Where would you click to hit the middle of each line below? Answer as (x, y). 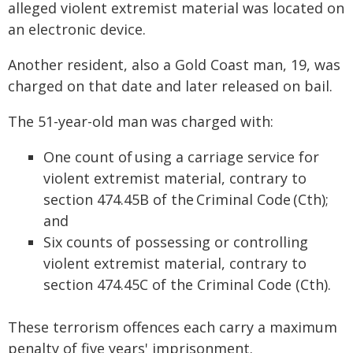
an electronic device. (77, 29)
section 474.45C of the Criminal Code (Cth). (187, 284)
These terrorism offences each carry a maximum (173, 327)
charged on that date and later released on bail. (170, 86)
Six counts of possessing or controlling (176, 242)
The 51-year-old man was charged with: (141, 121)
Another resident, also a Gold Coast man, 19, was (174, 65)
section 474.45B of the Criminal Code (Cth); (186, 199)
